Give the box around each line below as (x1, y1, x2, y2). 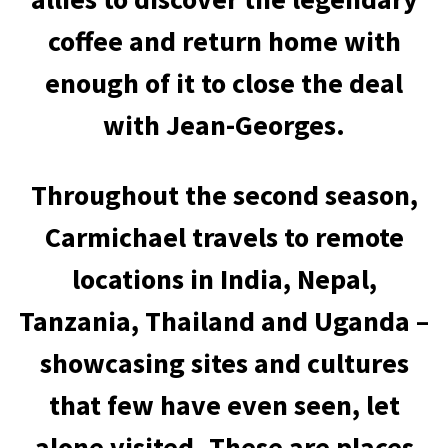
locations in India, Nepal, (71, 261, 377, 297)
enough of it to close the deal (45, 65, 403, 101)
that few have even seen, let (48, 387, 400, 423)
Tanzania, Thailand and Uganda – (19, 303, 429, 339)
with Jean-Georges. (103, 107, 345, 143)
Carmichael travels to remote (44, 219, 404, 255)
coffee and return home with (47, 23, 401, 59)
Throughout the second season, (30, 177, 418, 213)
